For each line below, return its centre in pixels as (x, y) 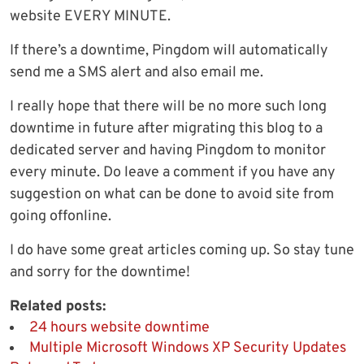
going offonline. (61, 217)
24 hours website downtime (119, 328)
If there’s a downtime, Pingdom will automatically (169, 51)
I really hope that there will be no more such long (168, 107)
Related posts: (58, 307)
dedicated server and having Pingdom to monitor (168, 151)
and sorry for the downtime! (100, 273)
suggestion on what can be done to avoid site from (172, 195)
